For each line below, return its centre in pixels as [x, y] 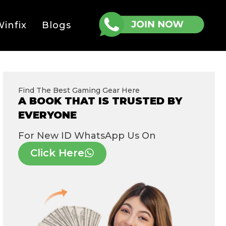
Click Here [57, 153]
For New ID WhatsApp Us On [87, 136]
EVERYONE [47, 115]
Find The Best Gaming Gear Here [79, 91]
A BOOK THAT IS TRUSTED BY [100, 101]
